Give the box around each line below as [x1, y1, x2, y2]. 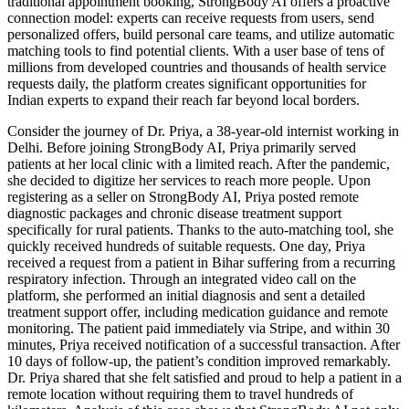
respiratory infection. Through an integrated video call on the [7, 270, 356, 287]
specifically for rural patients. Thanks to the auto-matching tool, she [7, 221, 393, 237]
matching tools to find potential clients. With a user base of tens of [7, 42, 384, 58]
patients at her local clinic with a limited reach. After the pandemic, [7, 155, 390, 172]
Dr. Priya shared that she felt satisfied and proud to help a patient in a [7, 369, 402, 385]
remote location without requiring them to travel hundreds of [7, 385, 353, 402]
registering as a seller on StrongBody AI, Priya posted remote [7, 188, 359, 204]
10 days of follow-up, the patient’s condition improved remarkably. [7, 352, 391, 369]
